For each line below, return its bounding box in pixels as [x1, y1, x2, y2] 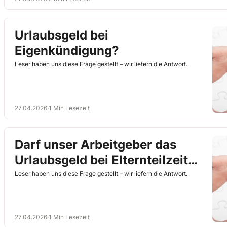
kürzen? [15, 167, 63, 182]
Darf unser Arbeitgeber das [15, 137, 176, 152]
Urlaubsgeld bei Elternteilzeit [15, 152, 188, 167]
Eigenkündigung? [15, 43, 119, 58]
